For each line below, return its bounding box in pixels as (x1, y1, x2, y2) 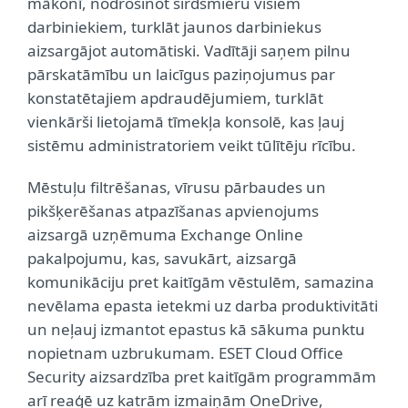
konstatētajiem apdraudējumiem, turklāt (27, 87, 323, 108)
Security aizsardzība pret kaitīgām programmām (27, 366, 376, 387)
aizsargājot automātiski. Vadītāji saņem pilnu (27, 40, 351, 61)
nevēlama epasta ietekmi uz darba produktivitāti (27, 295, 378, 316)
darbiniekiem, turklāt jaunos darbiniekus (27, 16, 321, 37)
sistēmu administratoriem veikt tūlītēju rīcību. (27, 135, 356, 156)
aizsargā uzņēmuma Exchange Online (27, 224, 303, 245)
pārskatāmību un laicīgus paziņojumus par (27, 64, 335, 85)
